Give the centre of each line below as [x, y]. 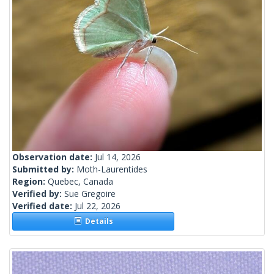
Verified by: [38, 194]
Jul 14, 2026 [118, 157]
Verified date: [43, 206]
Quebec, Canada [80, 182]
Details [97, 221]
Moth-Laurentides [112, 169]
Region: [30, 182]
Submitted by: [44, 169]
